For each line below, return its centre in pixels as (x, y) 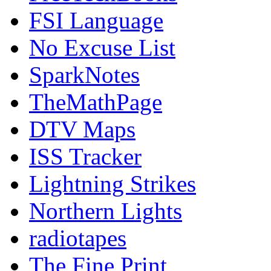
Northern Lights (106, 211)
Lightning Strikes (113, 184)
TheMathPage (96, 102)
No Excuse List (102, 48)
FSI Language (96, 21)
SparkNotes (84, 75)
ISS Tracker (85, 157)
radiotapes (78, 238)
